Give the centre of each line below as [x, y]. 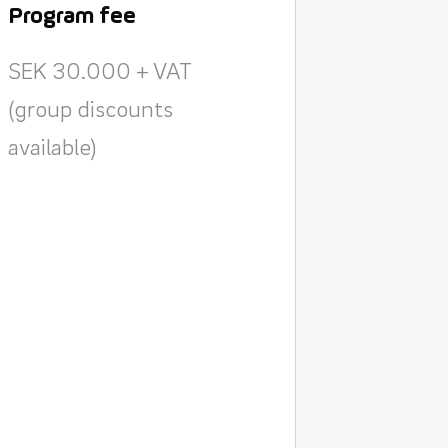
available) [51, 146]
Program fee [71, 17]
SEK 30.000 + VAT [99, 70]
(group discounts [90, 108]
